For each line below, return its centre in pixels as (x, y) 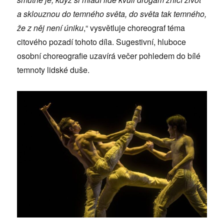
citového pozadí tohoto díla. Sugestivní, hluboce (102, 41)
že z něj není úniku (50, 27)
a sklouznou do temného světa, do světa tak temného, (112, 13)
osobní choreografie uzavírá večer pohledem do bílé (109, 55)
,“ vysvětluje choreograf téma (134, 27)
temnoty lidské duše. (53, 69)
